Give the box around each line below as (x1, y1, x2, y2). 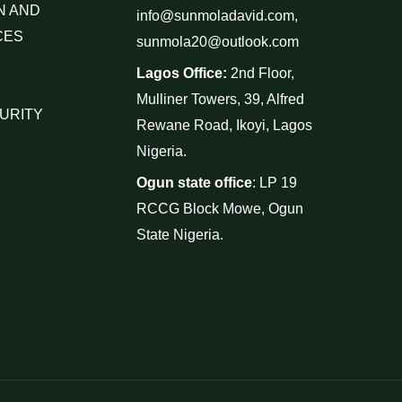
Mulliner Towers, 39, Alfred (135, 92, 304, 108)
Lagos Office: (135, 66, 231, 82)
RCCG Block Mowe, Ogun (135, 201, 303, 217)
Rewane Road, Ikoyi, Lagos (135, 118, 312, 134)
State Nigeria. (135, 227, 223, 243)
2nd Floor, (230, 66, 294, 82)
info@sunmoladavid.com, (135, 8, 298, 24)
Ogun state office (135, 175, 252, 191)
